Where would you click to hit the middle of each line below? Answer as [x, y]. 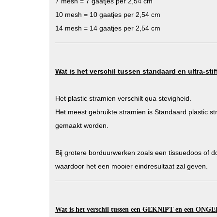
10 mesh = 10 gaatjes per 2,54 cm [108, 15]
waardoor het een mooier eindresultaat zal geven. [132, 166]
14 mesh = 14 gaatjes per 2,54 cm [108, 28]
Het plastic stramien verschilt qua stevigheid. [123, 98]
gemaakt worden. [82, 125]
